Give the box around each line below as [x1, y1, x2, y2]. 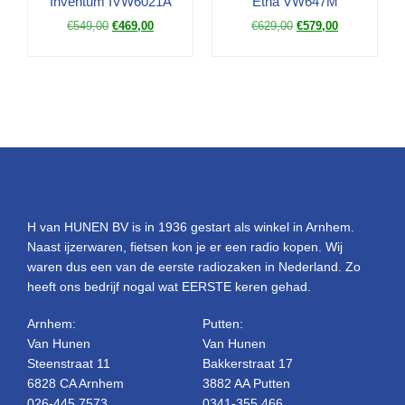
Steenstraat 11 [27, 356, 110, 372]
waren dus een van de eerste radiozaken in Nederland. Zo [27, 259, 361, 274]
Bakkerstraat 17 [202, 356, 293, 372]
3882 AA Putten [202, 376, 290, 391]
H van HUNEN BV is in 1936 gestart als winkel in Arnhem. [27, 219, 354, 234]
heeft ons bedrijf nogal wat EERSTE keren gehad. [27, 278, 311, 294]
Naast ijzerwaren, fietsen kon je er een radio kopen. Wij [27, 239, 343, 254]
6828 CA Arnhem [27, 376, 124, 391]
